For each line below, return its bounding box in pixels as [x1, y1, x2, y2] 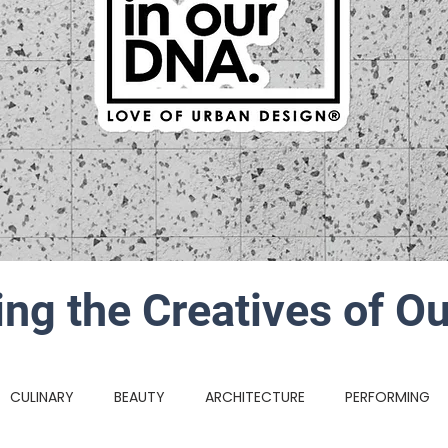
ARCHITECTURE [205, 387, 305, 408]
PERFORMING [345, 387, 430, 408]
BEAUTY [114, 387, 165, 408]
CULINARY [10, 387, 74, 408]
